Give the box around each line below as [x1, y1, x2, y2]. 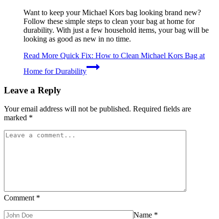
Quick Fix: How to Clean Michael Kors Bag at [58, 51, 205, 60]
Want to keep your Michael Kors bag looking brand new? [23, 8, 201, 17]
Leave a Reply [4, 85, 61, 95]
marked [4, 113, 29, 122]
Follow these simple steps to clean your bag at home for [23, 17, 195, 25]
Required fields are [133, 105, 191, 113]
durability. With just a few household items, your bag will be [23, 26, 209, 34]
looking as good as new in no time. [23, 35, 131, 43]
